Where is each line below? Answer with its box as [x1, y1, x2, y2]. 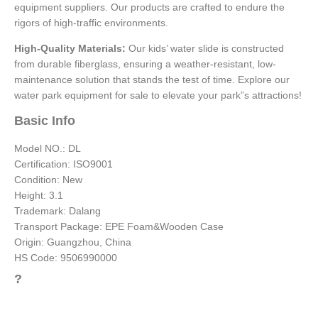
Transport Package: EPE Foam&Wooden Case [14, 221, 224, 233]
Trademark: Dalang [14, 205, 101, 217]
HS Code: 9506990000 [14, 252, 117, 264]
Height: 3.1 [14, 190, 63, 202]
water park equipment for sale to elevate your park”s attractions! [14, 89, 302, 101]
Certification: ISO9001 [14, 158, 113, 170]
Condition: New [14, 174, 82, 186]
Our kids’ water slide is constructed [126, 43, 284, 54]
